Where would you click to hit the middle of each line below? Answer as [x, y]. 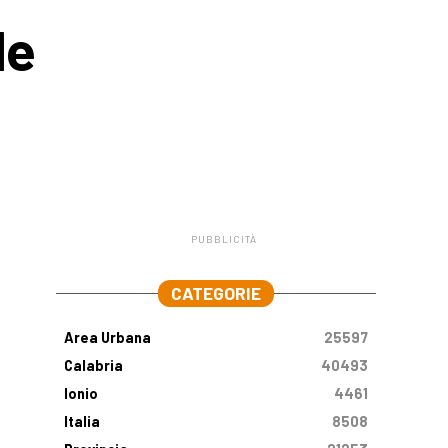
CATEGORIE [216, 293]
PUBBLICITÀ [224, 239]
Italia [82, 421]
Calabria [93, 365]
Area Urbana [107, 337]
